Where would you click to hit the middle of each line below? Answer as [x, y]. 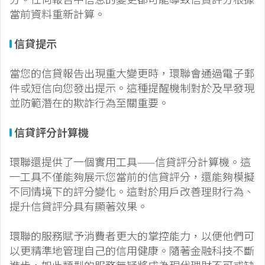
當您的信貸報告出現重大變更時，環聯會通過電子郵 [132, 73]
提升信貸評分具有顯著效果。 [79, 206]
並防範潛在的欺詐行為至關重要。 [89, 103]
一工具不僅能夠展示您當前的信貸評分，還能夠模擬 [132, 177]
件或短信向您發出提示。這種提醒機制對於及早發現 [132, 88]
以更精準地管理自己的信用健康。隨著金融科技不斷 [132, 251]
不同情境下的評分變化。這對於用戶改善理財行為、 [132, 191]
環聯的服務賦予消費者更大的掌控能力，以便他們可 [132, 236]
